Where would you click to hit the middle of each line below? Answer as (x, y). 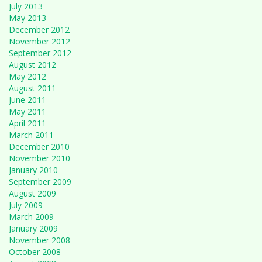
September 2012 (40, 53)
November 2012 (39, 41)
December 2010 (39, 146)
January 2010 (33, 170)
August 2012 (32, 65)
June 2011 (27, 100)
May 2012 (27, 76)
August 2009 (32, 193)
